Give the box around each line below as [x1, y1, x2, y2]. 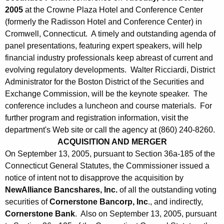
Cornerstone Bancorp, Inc [49, 197, 148, 206]
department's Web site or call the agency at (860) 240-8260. [5, 125, 215, 134]
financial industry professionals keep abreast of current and [5, 53, 213, 62]
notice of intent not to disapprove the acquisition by [5, 173, 183, 182]
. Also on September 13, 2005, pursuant [75, 209, 216, 218]
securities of [5, 197, 49, 206]
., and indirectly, [148, 197, 203, 206]
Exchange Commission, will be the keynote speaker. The [5, 89, 207, 98]
